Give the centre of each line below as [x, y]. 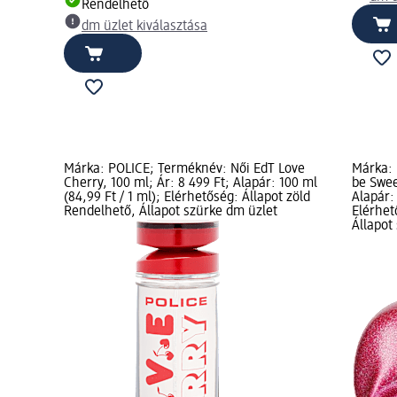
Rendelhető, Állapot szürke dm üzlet [171, 211]
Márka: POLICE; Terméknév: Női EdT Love [184, 169]
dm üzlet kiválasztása [144, 26]
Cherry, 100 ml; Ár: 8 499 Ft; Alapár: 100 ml [191, 183]
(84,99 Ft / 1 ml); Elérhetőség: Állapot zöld [187, 197]
